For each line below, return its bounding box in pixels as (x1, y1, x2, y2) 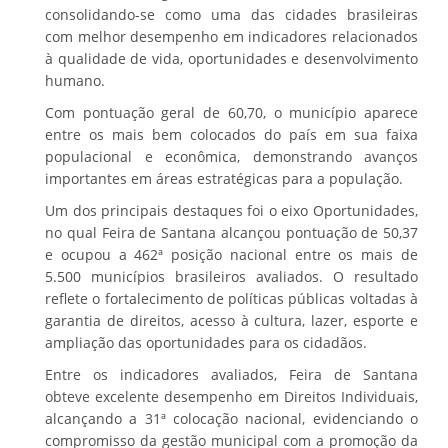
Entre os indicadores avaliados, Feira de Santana (45, 364, 418, 384)
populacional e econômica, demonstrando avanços (45, 146, 418, 166)
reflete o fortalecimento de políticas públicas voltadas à (45, 288, 418, 308)
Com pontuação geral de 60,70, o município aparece (45, 102, 418, 122)
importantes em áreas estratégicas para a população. (45, 168, 403, 188)
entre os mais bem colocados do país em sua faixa (45, 124, 418, 144)
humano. (45, 70, 105, 90)
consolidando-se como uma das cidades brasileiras (45, 4, 418, 24)
